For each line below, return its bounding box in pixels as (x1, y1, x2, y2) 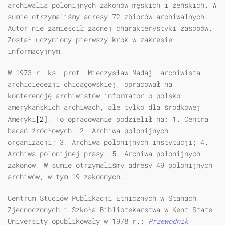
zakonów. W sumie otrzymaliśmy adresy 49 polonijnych (8, 160, 212, 170)
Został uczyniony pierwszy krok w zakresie (8, 35, 172, 45)
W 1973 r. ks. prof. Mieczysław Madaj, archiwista (8, 68, 200, 78)
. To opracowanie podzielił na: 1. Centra (48, 114, 208, 124)
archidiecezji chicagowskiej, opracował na (8, 79, 172, 89)
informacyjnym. (8, 46, 64, 56)
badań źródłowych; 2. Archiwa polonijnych (8, 126, 168, 136)
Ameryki (8, 114, 36, 124)
